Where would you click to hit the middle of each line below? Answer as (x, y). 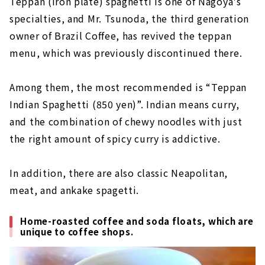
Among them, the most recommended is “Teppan (128, 87)
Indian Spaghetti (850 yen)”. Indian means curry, (125, 104)
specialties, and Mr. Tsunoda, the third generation (130, 18)
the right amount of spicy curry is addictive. (115, 138)
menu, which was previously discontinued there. (126, 52)
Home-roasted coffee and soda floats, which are (137, 221)
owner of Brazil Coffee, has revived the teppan (121, 35)
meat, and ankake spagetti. (75, 190)
